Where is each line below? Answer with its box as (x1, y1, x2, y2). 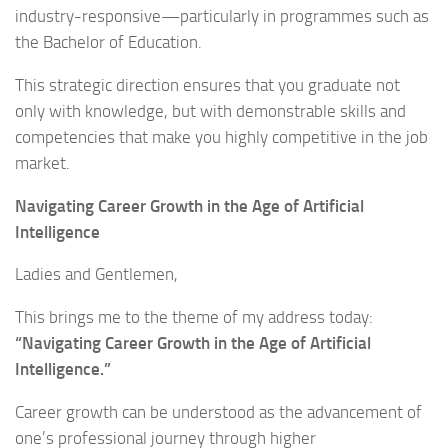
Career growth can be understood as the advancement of (15, 401, 422, 422)
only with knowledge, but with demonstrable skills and (15, 100, 406, 121)
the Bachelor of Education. (15, 32, 202, 53)
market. (15, 152, 70, 173)
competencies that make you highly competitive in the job (15, 126, 428, 147)
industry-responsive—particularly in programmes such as (15, 6, 429, 27)
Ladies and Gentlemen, (15, 264, 178, 285)
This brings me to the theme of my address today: (15, 307, 373, 328)
